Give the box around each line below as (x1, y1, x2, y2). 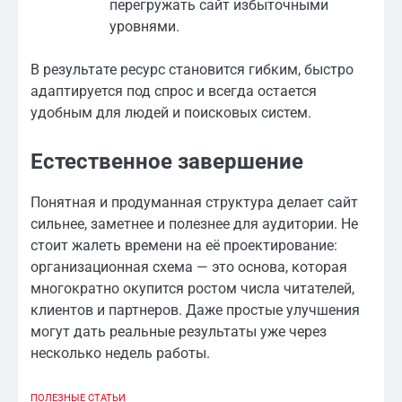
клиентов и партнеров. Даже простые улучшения (31, 301, 360, 319)
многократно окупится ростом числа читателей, (31, 280, 354, 298)
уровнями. (109, 18, 179, 36)
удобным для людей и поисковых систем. (31, 104, 311, 122)
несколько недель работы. (31, 345, 210, 363)
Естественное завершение (31, 149, 303, 175)
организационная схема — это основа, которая (31, 258, 347, 276)
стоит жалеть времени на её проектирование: (31, 237, 337, 255)
